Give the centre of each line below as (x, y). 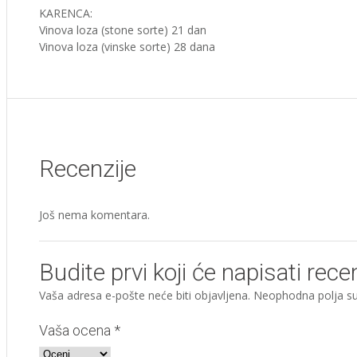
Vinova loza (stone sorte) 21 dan (123, 29)
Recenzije (88, 168)
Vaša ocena (76, 330)
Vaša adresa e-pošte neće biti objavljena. (145, 295)
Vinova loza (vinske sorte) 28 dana (127, 46)
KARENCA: (66, 13)
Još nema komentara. (94, 214)
